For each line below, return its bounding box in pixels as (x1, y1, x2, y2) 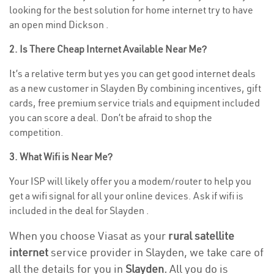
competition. (9, 126, 64, 138)
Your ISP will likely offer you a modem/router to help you (9, 175, 251, 187)
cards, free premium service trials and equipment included (9, 97, 260, 109)
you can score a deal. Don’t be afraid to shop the (9, 111, 212, 124)
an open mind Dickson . (9, 18, 109, 31)
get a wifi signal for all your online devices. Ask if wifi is (9, 190, 243, 202)
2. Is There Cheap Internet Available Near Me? (9, 43, 207, 55)
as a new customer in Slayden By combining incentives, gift (9, 82, 261, 94)
